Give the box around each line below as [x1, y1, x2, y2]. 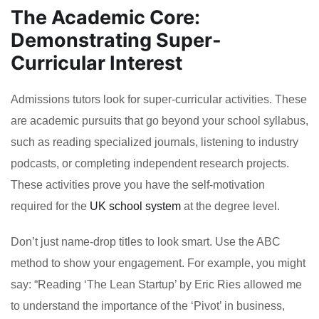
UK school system [90, 199, 181, 212]
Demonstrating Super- [11, 28, 221, 52]
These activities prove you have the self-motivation [11, 178, 265, 191]
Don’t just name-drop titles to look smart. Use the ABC [11, 235, 281, 248]
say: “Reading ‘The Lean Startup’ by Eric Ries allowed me [11, 278, 302, 291]
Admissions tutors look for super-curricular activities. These [11, 93, 307, 105]
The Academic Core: [11, 5, 200, 29]
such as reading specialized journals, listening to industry [11, 135, 298, 148]
